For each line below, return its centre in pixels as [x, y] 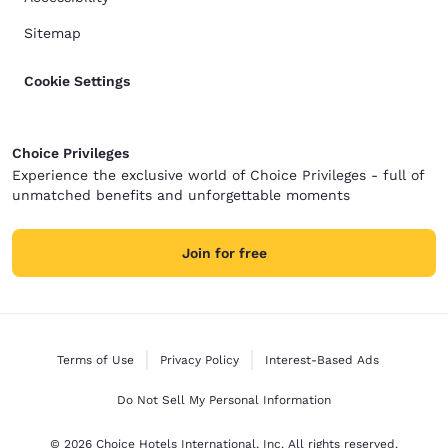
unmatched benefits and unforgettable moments [181, 194]
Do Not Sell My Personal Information [224, 399]
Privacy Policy [199, 359]
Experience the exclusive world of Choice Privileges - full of [218, 174]
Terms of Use [96, 359]
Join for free [224, 252]
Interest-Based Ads [321, 359]
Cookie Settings [77, 80]
